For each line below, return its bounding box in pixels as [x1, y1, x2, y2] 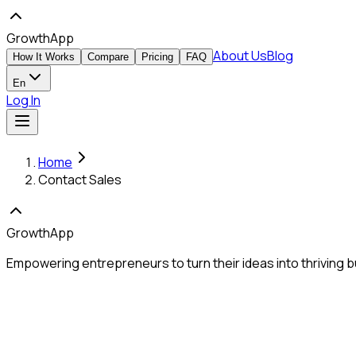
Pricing [141, 51, 173, 63]
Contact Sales [38, 171, 122, 188]
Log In [6, 91, 41, 109]
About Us [213, 47, 267, 64]
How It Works [13, 51, 75, 63]
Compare [87, 51, 129, 63]
